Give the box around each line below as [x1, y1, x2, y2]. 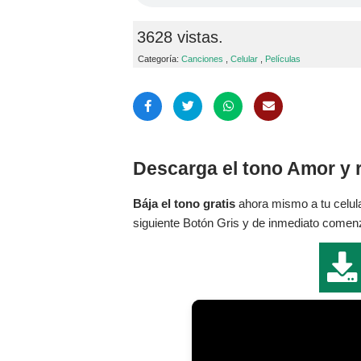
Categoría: [138, 53, 181, 64]
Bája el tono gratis [133, 196, 235, 210]
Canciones [181, 53, 223, 64]
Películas [265, 53, 301, 64]
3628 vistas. [137, 27, 223, 46]
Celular [230, 53, 258, 64]
